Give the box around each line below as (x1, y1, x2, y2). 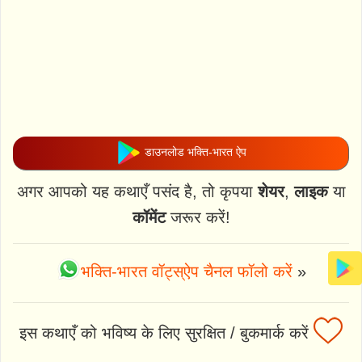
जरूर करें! (165, 208, 230, 226)
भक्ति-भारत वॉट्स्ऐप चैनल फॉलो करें (80, 263, 293, 280)
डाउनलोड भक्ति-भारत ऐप (141, 145, 246, 159)
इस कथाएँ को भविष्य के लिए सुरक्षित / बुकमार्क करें (19, 324, 314, 342)
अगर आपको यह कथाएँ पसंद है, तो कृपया (16, 182, 258, 200)
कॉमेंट (132, 208, 166, 226)
